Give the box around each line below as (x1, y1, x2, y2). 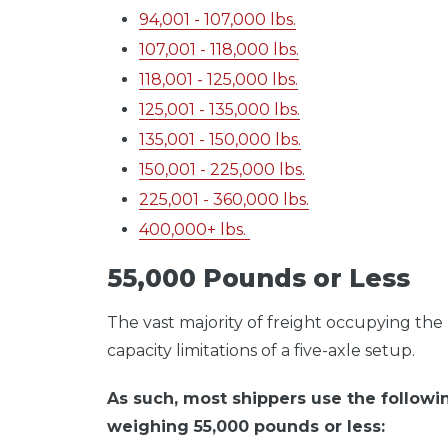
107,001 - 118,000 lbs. (139, 40, 299, 60)
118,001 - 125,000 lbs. (139, 70, 298, 90)
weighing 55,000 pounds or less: (107, 416, 385, 436)
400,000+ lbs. (139, 220, 250, 240)
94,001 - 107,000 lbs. (139, 10, 296, 30)
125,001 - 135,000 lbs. (139, 100, 300, 120)
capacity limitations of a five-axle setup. (107, 340, 419, 360)
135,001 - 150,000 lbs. (139, 130, 301, 150)
